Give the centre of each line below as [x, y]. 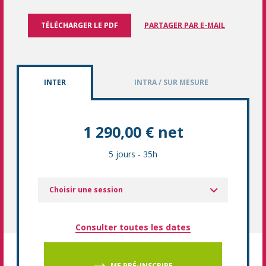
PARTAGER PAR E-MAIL [185, 25]
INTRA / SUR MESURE [172, 82]
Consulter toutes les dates [133, 227]
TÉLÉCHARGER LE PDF [80, 25]
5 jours [122, 154]
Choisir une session [86, 190]
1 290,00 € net [133, 132]
